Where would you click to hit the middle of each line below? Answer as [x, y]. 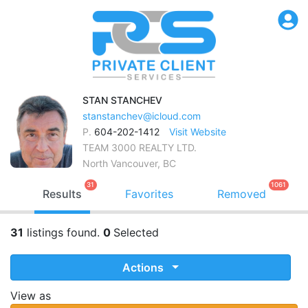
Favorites [149, 194]
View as [31, 295]
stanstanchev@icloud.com [142, 115]
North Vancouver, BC [129, 163]
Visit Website [198, 131]
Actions [145, 267]
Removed [241, 194]
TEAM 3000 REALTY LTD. [140, 147]
